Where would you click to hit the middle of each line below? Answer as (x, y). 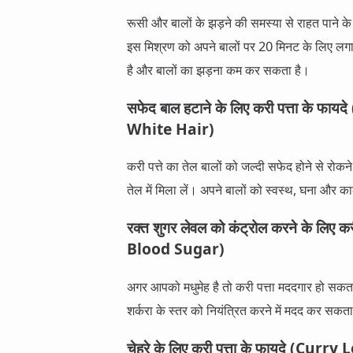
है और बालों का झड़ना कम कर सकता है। (218, 69)
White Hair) (171, 128)
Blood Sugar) (176, 249)
